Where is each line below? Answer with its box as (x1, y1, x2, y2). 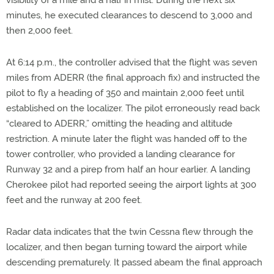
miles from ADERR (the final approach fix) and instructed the (6, 72, 260, 83)
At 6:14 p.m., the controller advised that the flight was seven (6, 57, 257, 68)
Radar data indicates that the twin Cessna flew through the (6, 226, 253, 237)
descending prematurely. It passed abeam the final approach (6, 257, 262, 268)
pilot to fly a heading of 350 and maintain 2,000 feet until (6, 87, 244, 98)
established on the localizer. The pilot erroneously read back (6, 103, 260, 114)
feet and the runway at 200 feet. (6, 194, 142, 206)
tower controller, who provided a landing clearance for (6, 149, 235, 160)
